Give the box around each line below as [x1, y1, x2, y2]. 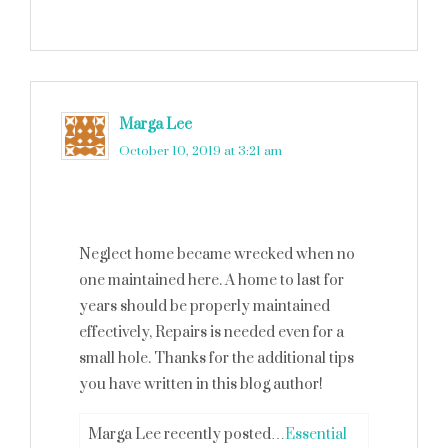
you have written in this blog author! [79, 375, 323, 394]
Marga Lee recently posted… [88, 425, 285, 444]
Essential [285, 425, 347, 444]
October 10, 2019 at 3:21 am [119, 143, 282, 159]
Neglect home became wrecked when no [79, 245, 355, 264]
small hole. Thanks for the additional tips [79, 349, 354, 368]
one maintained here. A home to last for [79, 271, 344, 290]
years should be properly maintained [79, 297, 330, 316]
